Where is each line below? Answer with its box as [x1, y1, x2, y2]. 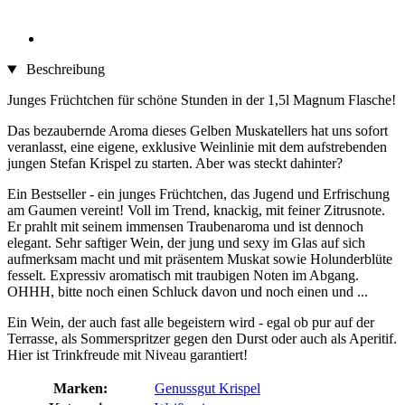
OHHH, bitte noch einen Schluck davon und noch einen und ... [7, 284, 368, 300]
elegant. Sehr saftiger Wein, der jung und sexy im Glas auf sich [7, 235, 365, 251]
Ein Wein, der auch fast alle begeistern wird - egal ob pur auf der [7, 315, 374, 331]
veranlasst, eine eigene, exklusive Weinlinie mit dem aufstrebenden [7, 139, 387, 155]
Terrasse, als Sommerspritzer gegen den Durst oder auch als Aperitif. [7, 331, 397, 347]
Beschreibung [22, 61, 105, 78]
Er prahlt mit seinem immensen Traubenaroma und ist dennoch [7, 219, 363, 235]
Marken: [53, 381, 108, 397]
